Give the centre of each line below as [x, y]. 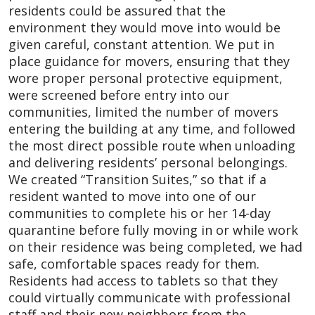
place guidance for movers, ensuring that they [149, 61]
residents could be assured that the [117, 10]
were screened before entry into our [119, 95]
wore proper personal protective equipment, [146, 78]
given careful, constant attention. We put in [141, 44]
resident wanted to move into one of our [132, 196]
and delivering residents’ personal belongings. [148, 162]
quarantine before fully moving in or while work [153, 230]
